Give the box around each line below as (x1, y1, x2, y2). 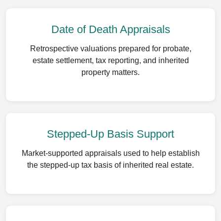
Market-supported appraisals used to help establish (21, 149, 200, 157)
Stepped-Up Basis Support (47, 128, 174, 140)
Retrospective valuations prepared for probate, (30, 44, 191, 53)
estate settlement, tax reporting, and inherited (32, 56, 189, 65)
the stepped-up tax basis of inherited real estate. (27, 161, 194, 169)
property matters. (81, 68, 140, 76)
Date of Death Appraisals (51, 23, 170, 36)
